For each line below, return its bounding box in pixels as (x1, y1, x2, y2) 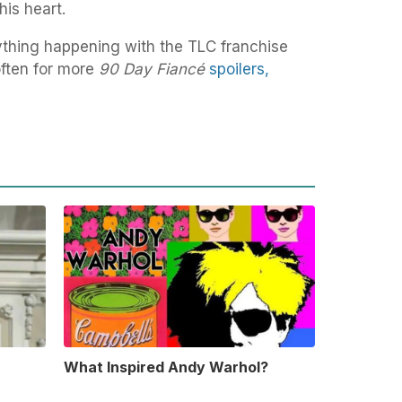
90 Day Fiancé (99, 60, 205, 79)
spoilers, (209, 60, 269, 79)
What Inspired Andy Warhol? (63, 358, 268, 377)
